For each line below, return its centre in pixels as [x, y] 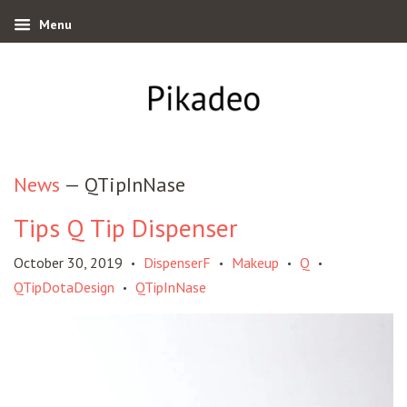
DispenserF [177, 263]
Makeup [255, 263]
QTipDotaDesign [64, 288]
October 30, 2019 [68, 263]
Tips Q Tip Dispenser [125, 228]
